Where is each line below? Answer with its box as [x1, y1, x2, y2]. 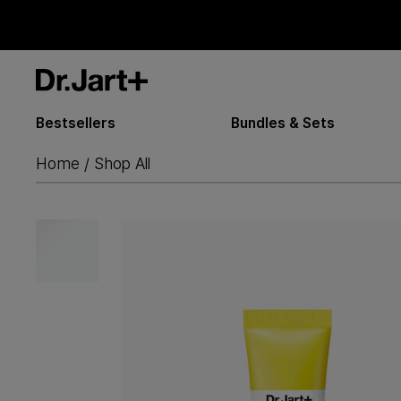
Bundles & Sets [231, 115, 336, 132]
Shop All [94, 154, 151, 173]
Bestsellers [36, 115, 115, 132]
